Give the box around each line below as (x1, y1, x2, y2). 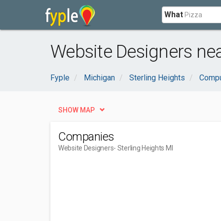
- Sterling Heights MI (113, 144, 173, 152)
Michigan (84, 73, 115, 82)
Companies (58, 130, 114, 144)
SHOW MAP (58, 106, 95, 114)
